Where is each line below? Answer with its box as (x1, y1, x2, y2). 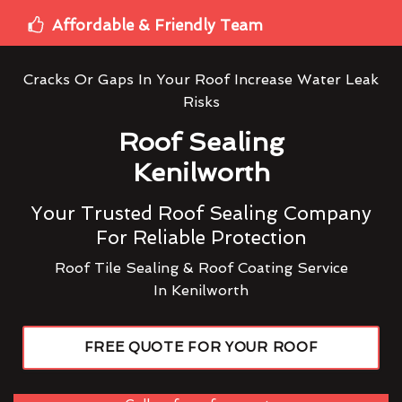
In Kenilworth (153, 281, 249, 299)
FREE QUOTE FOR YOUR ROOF (83, 338, 319, 355)
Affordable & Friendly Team (52, 15, 263, 34)
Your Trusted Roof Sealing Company (31, 201, 371, 224)
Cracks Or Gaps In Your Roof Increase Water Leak (23, 70, 379, 88)
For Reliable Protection (95, 225, 307, 249)
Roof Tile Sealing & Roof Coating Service (54, 258, 348, 276)
